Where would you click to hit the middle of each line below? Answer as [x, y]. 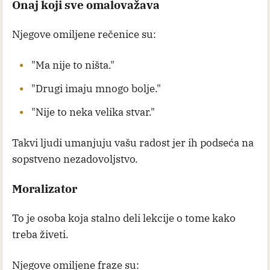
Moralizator [45, 188]
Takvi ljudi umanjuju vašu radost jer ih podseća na [133, 143]
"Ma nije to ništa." [73, 65]
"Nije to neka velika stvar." [93, 112]
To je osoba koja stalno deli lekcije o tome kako [124, 218]
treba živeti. [40, 234]
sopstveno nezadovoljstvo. [75, 159]
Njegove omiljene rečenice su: [84, 34]
